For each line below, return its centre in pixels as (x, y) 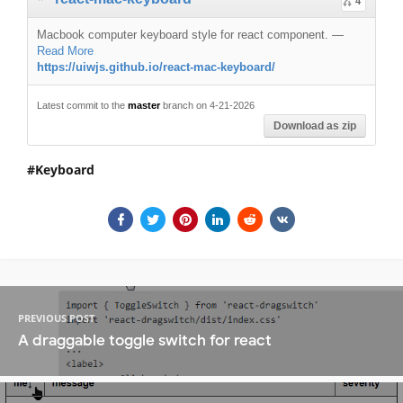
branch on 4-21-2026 (207, 105)
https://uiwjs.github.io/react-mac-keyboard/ (156, 67)
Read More (65, 50)
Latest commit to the (82, 105)
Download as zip (315, 125)
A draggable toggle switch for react (145, 341)
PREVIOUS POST (56, 318)
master (144, 105)
